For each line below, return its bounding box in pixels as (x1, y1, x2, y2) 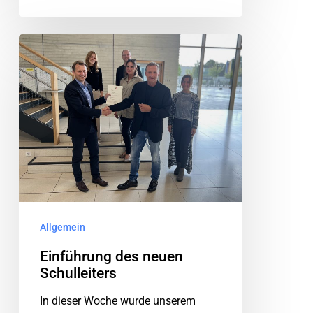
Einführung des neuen (39, 247, 183, 265)
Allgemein (39, 221, 85, 233)
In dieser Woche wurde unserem (39, 293, 196, 307)
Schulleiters (39, 264, 117, 282)
